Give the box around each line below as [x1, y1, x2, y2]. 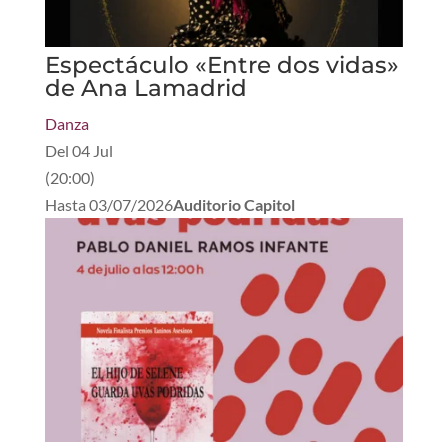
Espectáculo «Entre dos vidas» [44, 51, 399, 80]
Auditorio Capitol [172, 195, 295, 215]
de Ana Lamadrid [44, 74, 247, 103]
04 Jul [71, 141, 113, 161]
